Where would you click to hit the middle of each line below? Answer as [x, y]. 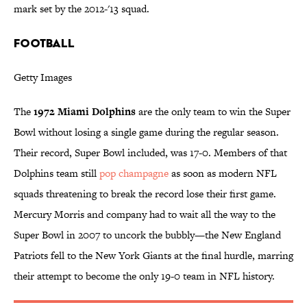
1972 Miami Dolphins [85, 112]
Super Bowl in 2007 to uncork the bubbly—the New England [147, 235]
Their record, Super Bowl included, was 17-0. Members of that [150, 153]
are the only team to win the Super [213, 112]
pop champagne [134, 173]
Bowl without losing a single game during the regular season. [146, 132]
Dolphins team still [57, 173]
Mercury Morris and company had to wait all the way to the [145, 214]
